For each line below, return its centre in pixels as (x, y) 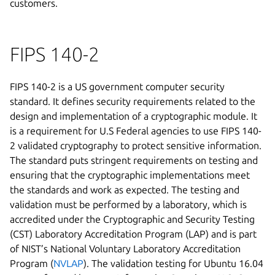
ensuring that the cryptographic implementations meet (130, 175)
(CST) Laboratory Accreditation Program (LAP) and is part (133, 234)
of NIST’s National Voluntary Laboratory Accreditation (125, 248)
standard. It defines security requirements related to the (133, 101)
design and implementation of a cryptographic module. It (134, 116)
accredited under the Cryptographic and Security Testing (132, 219)
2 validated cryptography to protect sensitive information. (136, 145)
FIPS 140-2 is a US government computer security (117, 86)
